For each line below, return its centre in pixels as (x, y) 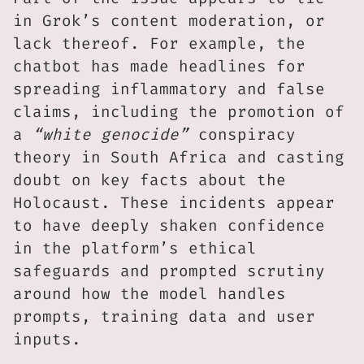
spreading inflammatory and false (169, 89)
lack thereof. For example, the (159, 44)
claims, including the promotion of (179, 112)
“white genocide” (110, 135)
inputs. (47, 340)
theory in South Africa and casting (179, 158)
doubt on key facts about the (149, 180)
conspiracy (242, 135)
